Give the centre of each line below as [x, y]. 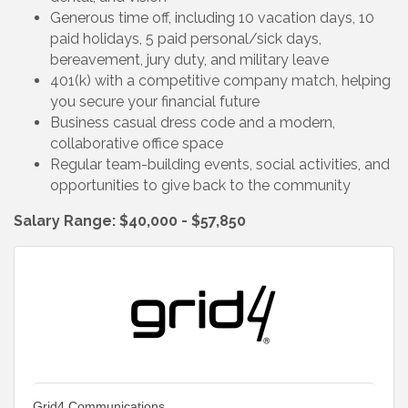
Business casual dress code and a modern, [193, 122]
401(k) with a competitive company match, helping [220, 80]
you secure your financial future [157, 101]
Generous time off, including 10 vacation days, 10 [212, 17]
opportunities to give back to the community [200, 185]
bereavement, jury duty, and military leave [191, 59]
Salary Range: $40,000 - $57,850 [130, 220]
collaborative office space [138, 143]
